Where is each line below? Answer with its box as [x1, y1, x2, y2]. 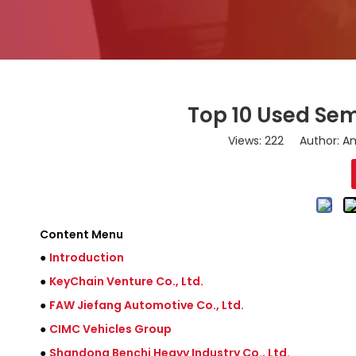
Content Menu [40, 226, 123, 242]
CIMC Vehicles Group [49, 321, 172, 337]
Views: [228, 133, 265, 149]
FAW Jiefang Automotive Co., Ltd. [49, 297, 244, 313]
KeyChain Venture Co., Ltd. [49, 273, 203, 289]
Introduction [49, 250, 124, 265]
